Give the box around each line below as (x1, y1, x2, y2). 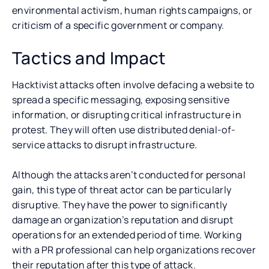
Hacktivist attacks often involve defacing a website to (12, 77, 255, 91)
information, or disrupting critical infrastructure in (12, 107, 241, 121)
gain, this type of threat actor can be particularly (12, 183, 232, 196)
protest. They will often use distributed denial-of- (12, 122, 236, 136)
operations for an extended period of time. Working (12, 228, 241, 241)
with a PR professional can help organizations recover (12, 243, 256, 256)
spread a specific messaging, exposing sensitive (12, 92, 230, 106)
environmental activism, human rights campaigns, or (12, 3, 252, 17)
